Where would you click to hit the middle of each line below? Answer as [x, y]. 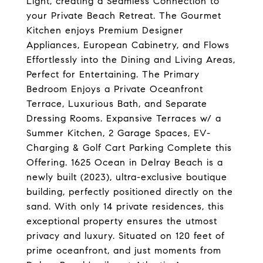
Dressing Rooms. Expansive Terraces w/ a [124, 118]
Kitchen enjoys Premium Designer [105, 30]
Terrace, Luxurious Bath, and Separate [117, 104]
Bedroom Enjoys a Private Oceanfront [115, 89]
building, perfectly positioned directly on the [130, 192]
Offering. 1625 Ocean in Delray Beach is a [125, 162]
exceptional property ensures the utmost [122, 221]
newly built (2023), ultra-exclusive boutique [127, 177]
